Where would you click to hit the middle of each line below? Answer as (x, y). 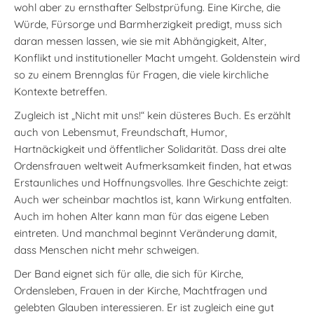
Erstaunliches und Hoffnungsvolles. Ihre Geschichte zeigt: (151, 182)
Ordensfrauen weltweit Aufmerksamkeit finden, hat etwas (153, 165)
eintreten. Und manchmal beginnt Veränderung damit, (145, 233)
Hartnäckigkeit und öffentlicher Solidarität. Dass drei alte (150, 149)
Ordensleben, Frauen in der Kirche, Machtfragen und (141, 290)
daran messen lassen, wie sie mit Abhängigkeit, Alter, (140, 41)
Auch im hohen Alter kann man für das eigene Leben (142, 216)
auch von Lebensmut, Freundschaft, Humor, (121, 132)
